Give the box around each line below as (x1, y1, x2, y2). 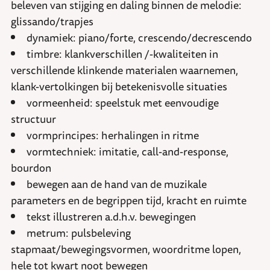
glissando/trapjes (11, 13, 93, 30)
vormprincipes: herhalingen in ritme (27, 127, 199, 144)
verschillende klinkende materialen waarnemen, (11, 61, 238, 79)
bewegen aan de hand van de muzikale (27, 175, 207, 193)
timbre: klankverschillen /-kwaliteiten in (27, 45, 218, 63)
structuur (11, 110, 56, 128)
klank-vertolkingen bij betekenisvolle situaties (11, 78, 227, 95)
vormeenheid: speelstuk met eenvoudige (27, 94, 219, 111)
